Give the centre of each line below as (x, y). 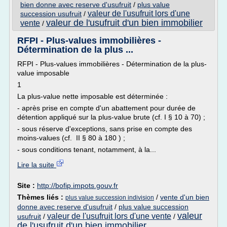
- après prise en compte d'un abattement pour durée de (106, 108)
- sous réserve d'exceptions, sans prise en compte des (105, 129)
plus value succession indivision (110, 198)
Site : (27, 185)
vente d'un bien (185, 197)
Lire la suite (37, 165)
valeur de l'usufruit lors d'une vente (109, 216)
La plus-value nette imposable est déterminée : (92, 96)
